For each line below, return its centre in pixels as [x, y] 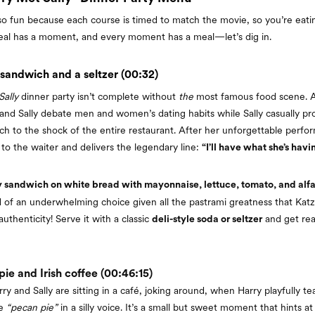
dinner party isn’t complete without [98, 96]
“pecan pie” [32, 307]
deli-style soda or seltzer [207, 219]
